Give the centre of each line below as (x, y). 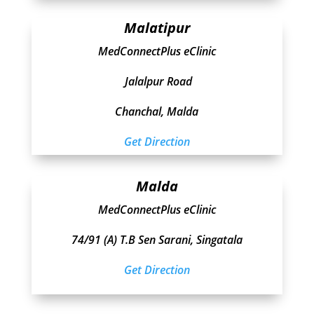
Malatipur (157, 28)
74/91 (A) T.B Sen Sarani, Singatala (157, 240)
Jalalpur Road (157, 82)
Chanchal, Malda (157, 112)
